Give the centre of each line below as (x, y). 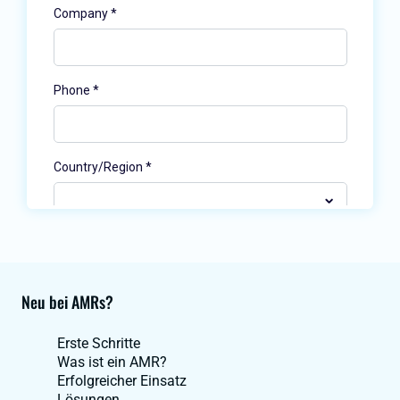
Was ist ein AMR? (112, 362)
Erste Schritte (99, 344)
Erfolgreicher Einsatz (122, 381)
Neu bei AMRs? (67, 302)
